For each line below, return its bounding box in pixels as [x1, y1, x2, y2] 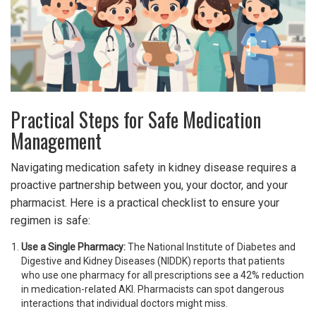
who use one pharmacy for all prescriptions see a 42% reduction [21, 269, 304, 281]
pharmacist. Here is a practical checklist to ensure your [11, 196, 279, 210]
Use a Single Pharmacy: [21, 241, 126, 253]
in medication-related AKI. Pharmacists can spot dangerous [21, 284, 284, 296]
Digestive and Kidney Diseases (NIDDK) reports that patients [21, 255, 285, 267]
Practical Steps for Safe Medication [11, 105, 261, 135]
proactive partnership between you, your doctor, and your [11, 178, 288, 193]
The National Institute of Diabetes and [126, 241, 296, 253]
